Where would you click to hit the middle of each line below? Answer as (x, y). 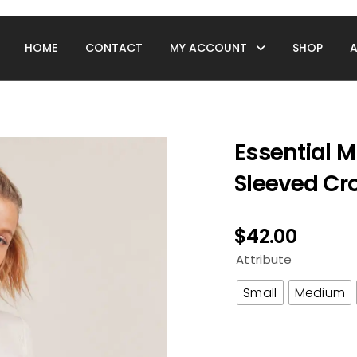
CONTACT (114, 48)
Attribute (264, 260)
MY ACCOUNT (208, 48)
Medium (320, 292)
